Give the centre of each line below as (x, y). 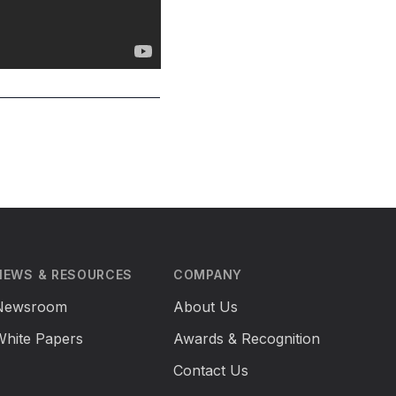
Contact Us (211, 370)
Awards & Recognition (247, 339)
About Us (206, 307)
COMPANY (208, 274)
